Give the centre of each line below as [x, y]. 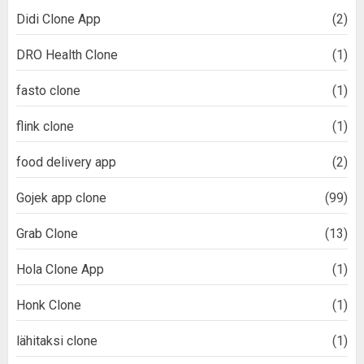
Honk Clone [49, 305]
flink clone [45, 127]
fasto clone [48, 91]
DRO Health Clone [67, 55]
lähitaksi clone [57, 341]
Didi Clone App [58, 19]
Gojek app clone [61, 198]
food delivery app [66, 162]
